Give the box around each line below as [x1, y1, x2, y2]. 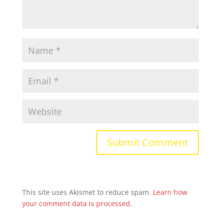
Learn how [152, 187, 187, 197]
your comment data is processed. [22, 198, 132, 208]
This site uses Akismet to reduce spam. [22, 187, 153, 197]
